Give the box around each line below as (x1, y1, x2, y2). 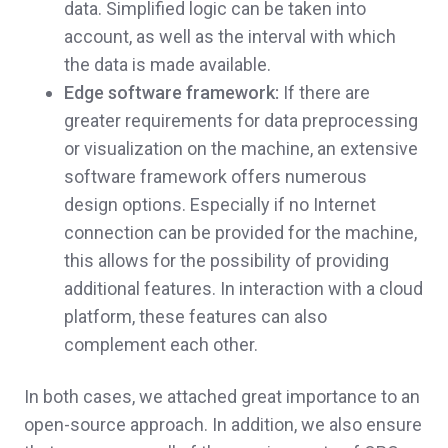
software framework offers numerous (64, 166, 367, 188)
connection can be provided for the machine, (64, 222, 417, 244)
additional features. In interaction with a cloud (64, 278, 423, 300)
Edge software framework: (64, 82, 279, 104)
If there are (279, 82, 370, 104)
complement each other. (64, 334, 258, 356)
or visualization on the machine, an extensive (64, 138, 418, 160)
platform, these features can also (64, 306, 327, 328)
